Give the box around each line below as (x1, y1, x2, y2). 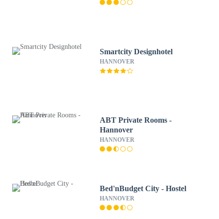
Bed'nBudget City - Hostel (100, 184, 187, 193)
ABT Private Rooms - (100, 116, 172, 124)
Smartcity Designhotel (100, 47, 173, 56)
